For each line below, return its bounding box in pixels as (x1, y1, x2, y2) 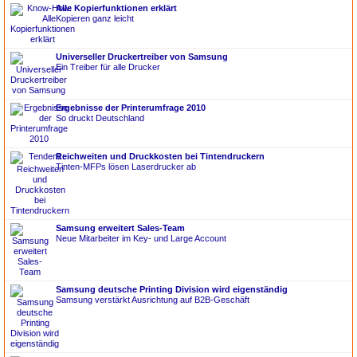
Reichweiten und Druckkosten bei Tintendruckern (56, 151, 265, 161)
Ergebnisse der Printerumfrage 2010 (56, 102, 206, 112)
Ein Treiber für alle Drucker (56, 61, 160, 72)
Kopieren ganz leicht (56, 13, 134, 23)
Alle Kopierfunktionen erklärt (56, 2, 177, 13)
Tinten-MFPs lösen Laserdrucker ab (56, 161, 196, 171)
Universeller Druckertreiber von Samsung (56, 51, 228, 61)
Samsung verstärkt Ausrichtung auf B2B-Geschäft (56, 294, 249, 304)
